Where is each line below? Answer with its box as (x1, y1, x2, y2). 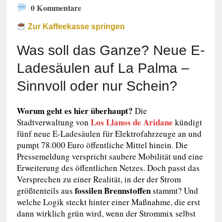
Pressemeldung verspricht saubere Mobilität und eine (16, 151, 203, 163)
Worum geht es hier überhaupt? (16, 105, 133, 117)
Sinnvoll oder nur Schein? (16, 78, 177, 94)
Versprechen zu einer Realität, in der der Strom (16, 173, 181, 185)
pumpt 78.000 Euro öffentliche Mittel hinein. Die (16, 139, 188, 151)
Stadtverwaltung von (16, 116, 91, 128)
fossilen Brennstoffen (74, 184, 151, 197)
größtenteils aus (16, 185, 75, 197)
